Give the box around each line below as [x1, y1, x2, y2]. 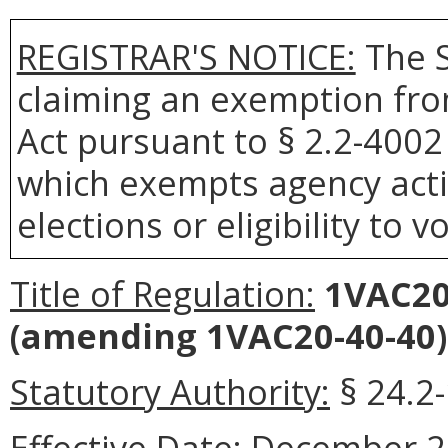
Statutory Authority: [10, 367, 330, 415]
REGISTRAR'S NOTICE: [16, 32, 356, 80]
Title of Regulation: [10, 269, 315, 317]
